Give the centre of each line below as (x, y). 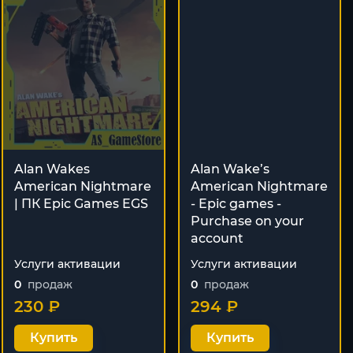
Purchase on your (247, 221)
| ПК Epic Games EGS (81, 203)
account (217, 238)
